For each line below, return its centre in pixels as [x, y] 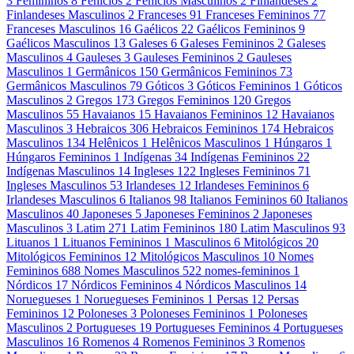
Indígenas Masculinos [60, 171]
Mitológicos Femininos [64, 257]
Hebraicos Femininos [205, 129]
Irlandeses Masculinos [61, 200]
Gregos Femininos [183, 100]
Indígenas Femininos [242, 157]
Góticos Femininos [244, 86]
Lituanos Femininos [112, 243]
